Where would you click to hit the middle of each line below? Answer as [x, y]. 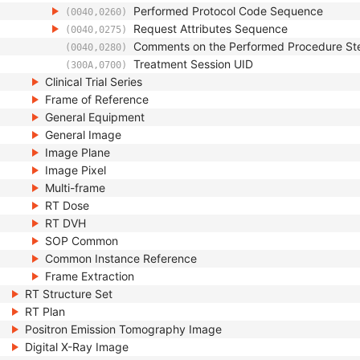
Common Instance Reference [121, 258]
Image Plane [78, 152]
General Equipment [95, 117]
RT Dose [67, 205]
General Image [83, 135]
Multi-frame [75, 188]
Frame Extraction [90, 276]
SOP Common [82, 241]
